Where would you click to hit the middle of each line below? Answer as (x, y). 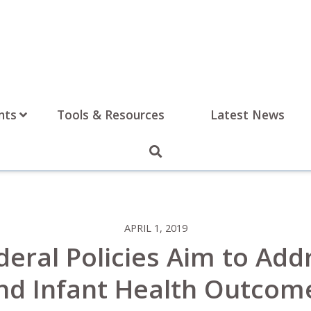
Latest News (247, 115)
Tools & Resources (110, 115)
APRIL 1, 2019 (155, 228)
